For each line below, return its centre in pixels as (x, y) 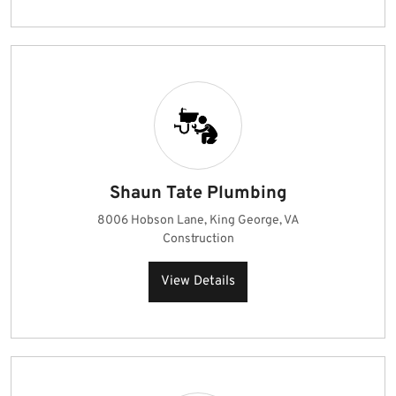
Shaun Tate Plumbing (198, 194)
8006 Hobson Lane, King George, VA (198, 221)
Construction (198, 239)
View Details (198, 282)
